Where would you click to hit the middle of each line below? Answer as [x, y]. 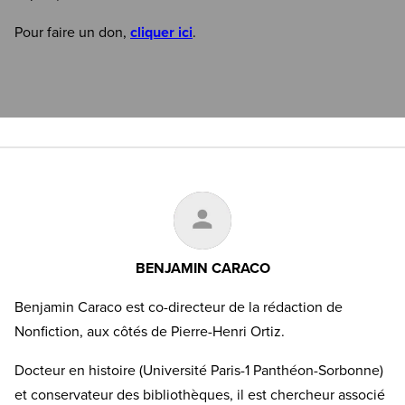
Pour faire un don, [72, 32]
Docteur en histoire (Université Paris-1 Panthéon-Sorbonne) [199, 370]
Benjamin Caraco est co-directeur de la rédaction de [179, 307]
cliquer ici [161, 32]
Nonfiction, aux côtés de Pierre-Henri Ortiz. [150, 331]
